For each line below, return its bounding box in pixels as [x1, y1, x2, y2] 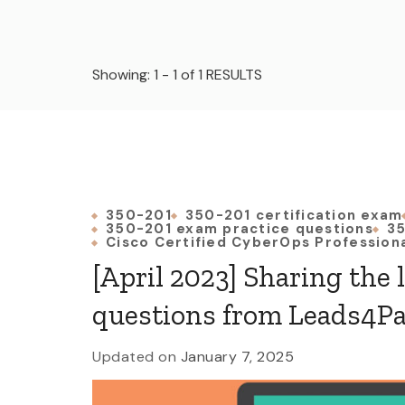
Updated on [92, 347, 181, 366]
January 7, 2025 [180, 347, 294, 366]
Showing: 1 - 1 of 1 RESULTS [92, 65, 262, 84]
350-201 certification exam [184, 206, 403, 224]
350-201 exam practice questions [106, 220, 373, 238]
